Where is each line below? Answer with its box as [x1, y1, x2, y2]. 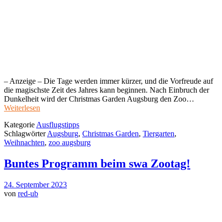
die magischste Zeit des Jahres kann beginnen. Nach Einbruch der [4, 86, 209, 95]
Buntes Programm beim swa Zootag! [4, 157, 190, 170]
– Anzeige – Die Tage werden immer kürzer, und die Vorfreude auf [4, 77, 213, 86]
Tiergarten [143, 129, 174, 138]
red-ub [18, 189, 38, 198]
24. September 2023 [4, 180, 67, 189]
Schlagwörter [4, 129, 47, 138]
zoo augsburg [49, 138, 91, 147]
